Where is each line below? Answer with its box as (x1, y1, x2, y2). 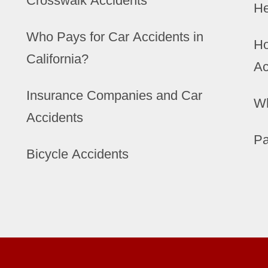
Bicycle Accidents (26, 147, 129, 162)
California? (26, 51, 89, 66)
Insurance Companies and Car (26, 88, 202, 103)
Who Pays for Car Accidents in (26, 29, 203, 44)
